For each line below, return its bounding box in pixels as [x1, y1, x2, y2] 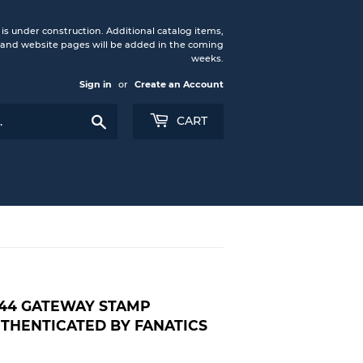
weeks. [191, 53, 224, 64]
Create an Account [135, 79, 224, 90]
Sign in [79, 79, 112, 90]
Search [107, 112, 143, 125]
